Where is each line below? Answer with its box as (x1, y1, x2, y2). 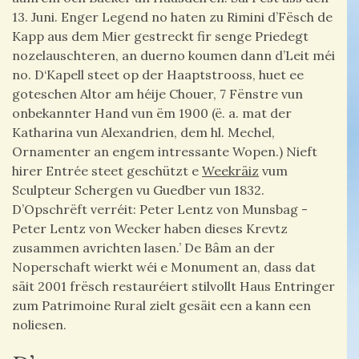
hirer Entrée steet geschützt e (12, 163, 202, 179)
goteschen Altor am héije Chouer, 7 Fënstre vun (12, 86, 303, 103)
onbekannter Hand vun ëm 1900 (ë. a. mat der (12, 105, 292, 122)
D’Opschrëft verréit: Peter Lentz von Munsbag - (12, 201, 308, 218)
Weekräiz (202, 163, 259, 179)
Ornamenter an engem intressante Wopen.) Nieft (12, 143, 317, 160)
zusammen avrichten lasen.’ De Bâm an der (12, 240, 275, 256)
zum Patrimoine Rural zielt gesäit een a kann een (12, 297, 311, 314)
